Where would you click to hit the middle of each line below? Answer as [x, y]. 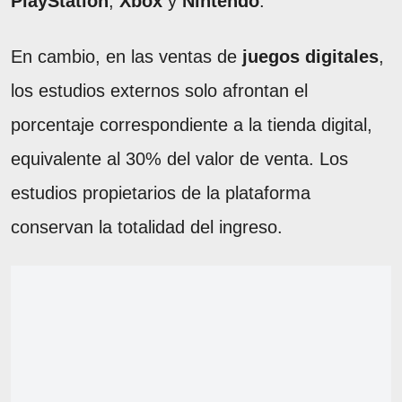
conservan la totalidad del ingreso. [147, 227]
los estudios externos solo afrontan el [159, 90]
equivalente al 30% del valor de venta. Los [179, 158]
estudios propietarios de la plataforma [161, 192]
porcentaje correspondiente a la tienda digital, [192, 124]
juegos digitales [310, 56]
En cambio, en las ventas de [127, 56]
